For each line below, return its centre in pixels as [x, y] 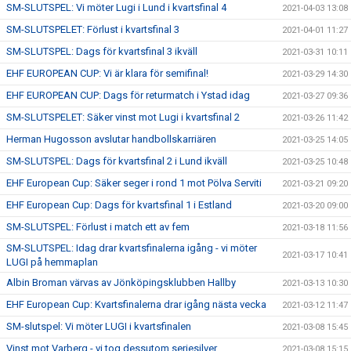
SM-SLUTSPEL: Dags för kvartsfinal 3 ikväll [102, 51]
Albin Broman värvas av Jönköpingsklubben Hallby [121, 282]
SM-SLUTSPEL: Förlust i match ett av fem [98, 227]
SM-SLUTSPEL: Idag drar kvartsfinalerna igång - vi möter [132, 248]
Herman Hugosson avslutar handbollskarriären [111, 139]
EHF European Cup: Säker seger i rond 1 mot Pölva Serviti [134, 183]
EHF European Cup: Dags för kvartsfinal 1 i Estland [119, 205]
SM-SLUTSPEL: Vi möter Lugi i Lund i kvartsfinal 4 [116, 7]
